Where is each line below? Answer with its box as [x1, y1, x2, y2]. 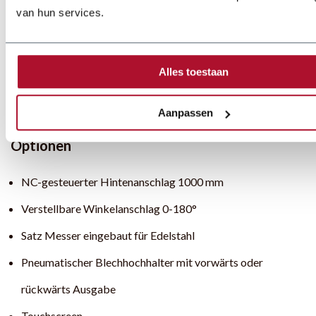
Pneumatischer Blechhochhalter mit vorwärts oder [21, 255, 263, 269]
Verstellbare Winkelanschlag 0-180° [21, 201, 197, 215]
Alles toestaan [158, 65, 229, 78]
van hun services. [16, 6, 104, 18]
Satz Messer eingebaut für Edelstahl [21, 228, 195, 242]
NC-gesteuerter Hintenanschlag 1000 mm [21, 174, 224, 188]
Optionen [11, 136, 71, 154]
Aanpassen [157, 107, 213, 119]
